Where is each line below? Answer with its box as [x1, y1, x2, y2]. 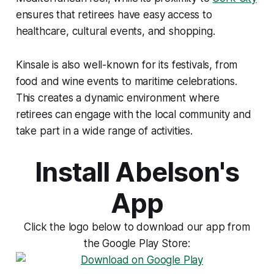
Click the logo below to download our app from [24, 221, 250, 234]
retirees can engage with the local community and [15, 108, 251, 121]
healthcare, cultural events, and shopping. [15, 25, 215, 38]
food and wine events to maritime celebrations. [15, 75, 237, 88]
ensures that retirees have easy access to [15, 9, 212, 21]
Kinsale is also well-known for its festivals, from [15, 59, 238, 72]
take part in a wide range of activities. [15, 125, 193, 138]
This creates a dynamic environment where [15, 92, 220, 105]
